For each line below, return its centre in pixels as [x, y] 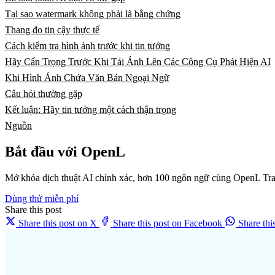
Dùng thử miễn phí [42, 199]
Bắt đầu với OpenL [65, 152]
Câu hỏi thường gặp [44, 94]
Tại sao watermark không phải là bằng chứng [93, 14]
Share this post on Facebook [168, 223]
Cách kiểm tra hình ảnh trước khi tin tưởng [87, 46]
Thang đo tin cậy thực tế [52, 30]
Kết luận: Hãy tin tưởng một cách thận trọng [91, 110]
